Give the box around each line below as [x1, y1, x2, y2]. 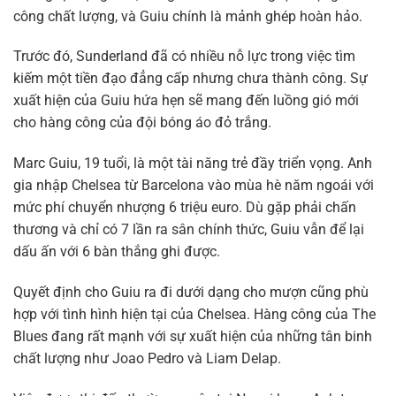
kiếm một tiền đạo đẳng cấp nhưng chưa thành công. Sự [13, 70, 368, 88]
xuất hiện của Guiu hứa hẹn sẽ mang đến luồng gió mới [13, 92, 359, 110]
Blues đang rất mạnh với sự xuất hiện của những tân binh [13, 328, 372, 346]
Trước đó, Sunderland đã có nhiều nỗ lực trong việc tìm [13, 48, 355, 65]
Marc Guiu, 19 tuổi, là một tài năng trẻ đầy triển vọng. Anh [13, 155, 372, 172]
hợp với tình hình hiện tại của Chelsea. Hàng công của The [13, 306, 376, 324]
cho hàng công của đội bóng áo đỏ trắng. [13, 114, 271, 132]
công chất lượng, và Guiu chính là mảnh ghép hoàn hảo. [13, 7, 362, 25]
